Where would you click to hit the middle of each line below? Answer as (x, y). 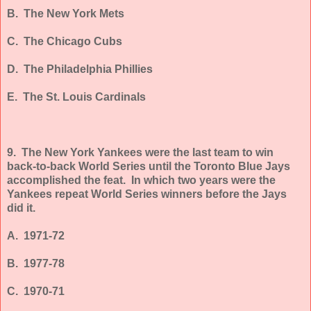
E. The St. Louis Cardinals (76, 96)
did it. (21, 208)
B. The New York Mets (66, 13)
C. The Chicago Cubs (65, 41)
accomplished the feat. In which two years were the (141, 180)
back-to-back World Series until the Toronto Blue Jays (149, 166)
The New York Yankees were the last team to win (148, 152)
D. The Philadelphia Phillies (80, 69)
